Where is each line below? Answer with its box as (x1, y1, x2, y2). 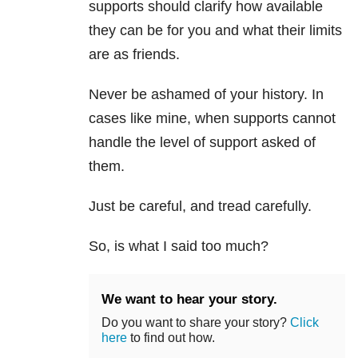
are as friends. (89, 46, 180, 63)
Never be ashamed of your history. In (89, 86, 324, 103)
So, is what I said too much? (89, 238, 268, 255)
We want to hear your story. (101, 292, 277, 308)
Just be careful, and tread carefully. (89, 198, 312, 215)
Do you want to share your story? (101, 316, 290, 330)
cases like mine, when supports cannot (89, 110, 336, 127)
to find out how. (127, 331, 215, 345)
